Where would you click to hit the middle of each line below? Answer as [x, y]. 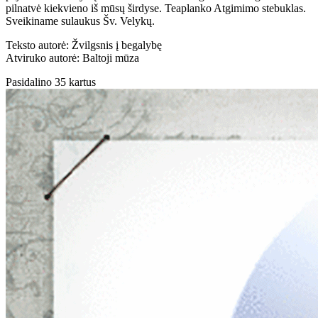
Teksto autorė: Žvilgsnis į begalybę [84, 45]
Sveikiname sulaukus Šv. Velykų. [80, 21]
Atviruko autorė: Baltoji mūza [72, 57]
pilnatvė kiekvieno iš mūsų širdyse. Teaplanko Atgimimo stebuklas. [156, 8]
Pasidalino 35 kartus [51, 82]
